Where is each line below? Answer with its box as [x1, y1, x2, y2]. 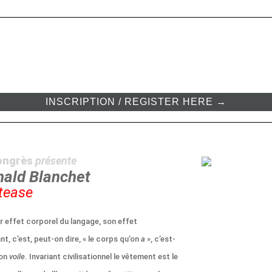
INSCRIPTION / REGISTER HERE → [46, 97, 226, 107]
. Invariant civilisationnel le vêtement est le [25, 252, 178, 261]
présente [35, 154, 76, 167]
